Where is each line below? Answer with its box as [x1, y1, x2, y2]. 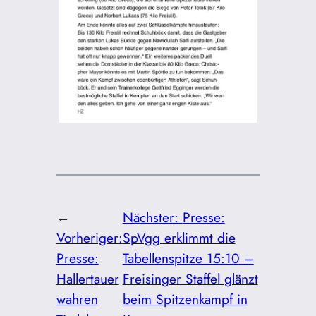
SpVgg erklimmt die [122, 228, 236, 248]
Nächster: [122, 207, 183, 228]
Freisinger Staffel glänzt [122, 269, 258, 289]
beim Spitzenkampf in [122, 289, 248, 310]
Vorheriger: [56, 228, 123, 248]
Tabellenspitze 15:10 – [122, 248, 254, 269]
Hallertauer [56, 269, 119, 289]
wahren [56, 289, 98, 310]
